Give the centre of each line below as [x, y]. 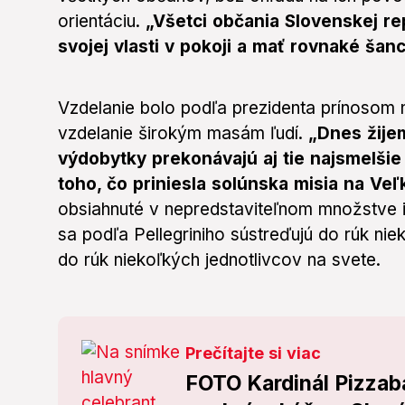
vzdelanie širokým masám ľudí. [183, 134]
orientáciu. [102, 22]
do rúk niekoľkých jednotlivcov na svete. [219, 260]
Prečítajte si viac [254, 353]
